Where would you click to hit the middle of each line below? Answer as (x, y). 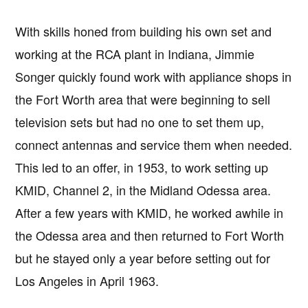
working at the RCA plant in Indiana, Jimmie (135, 54)
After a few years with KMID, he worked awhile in (150, 213)
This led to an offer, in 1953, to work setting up (142, 167)
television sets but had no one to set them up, (140, 122)
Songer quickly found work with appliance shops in (154, 77)
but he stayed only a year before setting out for (143, 258)
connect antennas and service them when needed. (154, 145)
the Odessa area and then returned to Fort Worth (150, 235)
